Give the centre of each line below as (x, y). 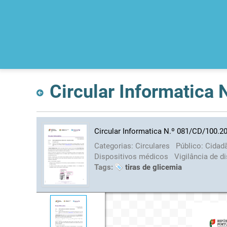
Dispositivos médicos (132, 156)
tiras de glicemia (153, 167)
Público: (190, 146)
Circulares (153, 146)
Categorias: (115, 146)
